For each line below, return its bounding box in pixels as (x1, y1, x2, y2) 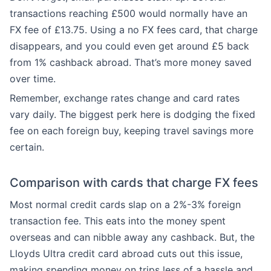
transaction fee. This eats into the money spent (10, 215, 226, 227)
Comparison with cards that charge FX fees (10, 175, 258, 190)
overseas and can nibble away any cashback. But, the (10, 231, 255, 243)
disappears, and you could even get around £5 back (10, 40, 249, 52)
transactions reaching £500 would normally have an (10, 7, 247, 19)
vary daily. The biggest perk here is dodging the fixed (10, 108, 255, 120)
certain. (10, 141, 44, 153)
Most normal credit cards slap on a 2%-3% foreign (10, 198, 241, 211)
